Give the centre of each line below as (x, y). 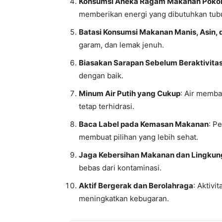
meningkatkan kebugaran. (124, 198)
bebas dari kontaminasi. (120, 168)
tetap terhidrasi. (107, 106)
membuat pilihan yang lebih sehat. (139, 137)
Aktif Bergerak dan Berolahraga (136, 186)
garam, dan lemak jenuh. (121, 45)
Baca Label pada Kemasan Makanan (144, 124)
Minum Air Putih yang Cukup (130, 93)
